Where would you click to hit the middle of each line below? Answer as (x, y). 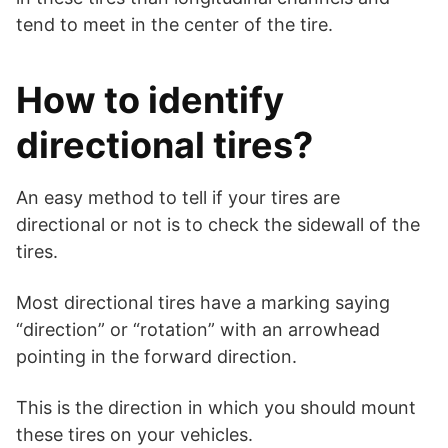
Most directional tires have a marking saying (203, 303)
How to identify (150, 100)
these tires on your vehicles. (134, 435)
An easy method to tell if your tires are (178, 198)
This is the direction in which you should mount (216, 408)
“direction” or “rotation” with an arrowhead (198, 330)
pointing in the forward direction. (156, 357)
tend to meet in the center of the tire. (174, 25)
